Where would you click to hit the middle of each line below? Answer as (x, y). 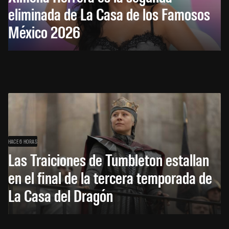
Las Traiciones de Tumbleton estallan (109, 159)
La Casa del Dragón (61, 195)
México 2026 (44, 31)
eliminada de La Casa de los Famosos (109, 13)
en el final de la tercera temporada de (110, 177)
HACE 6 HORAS (23, 141)
